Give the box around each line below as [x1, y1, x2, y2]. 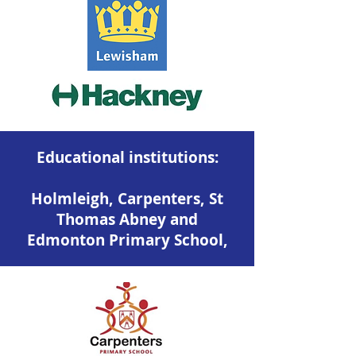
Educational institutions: [36, 147, 219, 168]
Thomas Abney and [56, 209, 198, 230]
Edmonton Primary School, [26, 230, 228, 250]
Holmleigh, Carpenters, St [31, 188, 223, 209]
